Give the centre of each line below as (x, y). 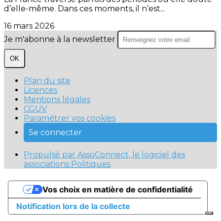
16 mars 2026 (29, 26)
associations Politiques (67, 164)
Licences (40, 90)
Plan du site (47, 81)
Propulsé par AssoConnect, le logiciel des (104, 155)
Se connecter (55, 133)
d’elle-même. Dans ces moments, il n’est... (84, 9)
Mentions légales (57, 100)
